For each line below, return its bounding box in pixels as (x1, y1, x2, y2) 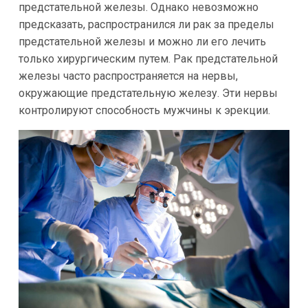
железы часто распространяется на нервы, (18, 69, 238, 82)
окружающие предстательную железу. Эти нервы (18, 86, 278, 100)
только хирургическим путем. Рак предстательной (18, 52, 278, 65)
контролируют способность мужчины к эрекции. (18, 103, 270, 117)
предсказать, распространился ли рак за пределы (18, 17, 274, 31)
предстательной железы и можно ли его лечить (18, 34, 266, 48)
